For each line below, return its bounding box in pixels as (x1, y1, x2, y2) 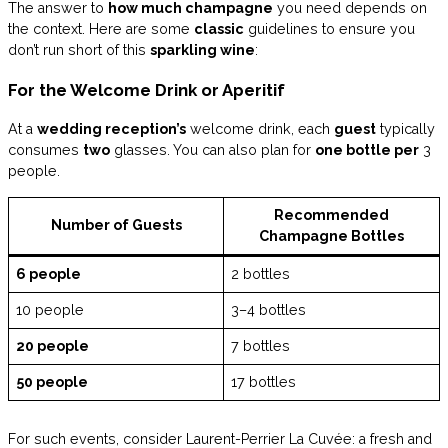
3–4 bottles (231, 301, 307, 318)
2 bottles (231, 265, 291, 282)
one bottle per (315, 142, 419, 159)
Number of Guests (50, 216, 182, 233)
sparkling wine (150, 41, 255, 58)
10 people (16, 301, 85, 318)
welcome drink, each (186, 121, 334, 138)
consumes (8, 142, 83, 159)
